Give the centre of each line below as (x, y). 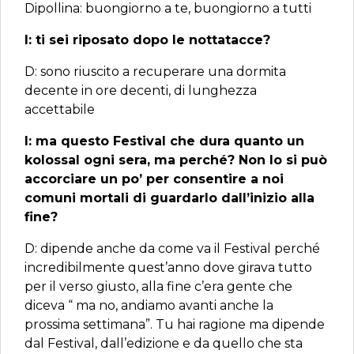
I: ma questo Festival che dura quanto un (164, 141)
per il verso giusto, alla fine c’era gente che (158, 286)
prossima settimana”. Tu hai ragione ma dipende (175, 324)
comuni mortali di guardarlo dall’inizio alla (169, 198)
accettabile (60, 109)
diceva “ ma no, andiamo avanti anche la (149, 305)
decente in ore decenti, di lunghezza (141, 90)
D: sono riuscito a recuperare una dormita (155, 72)
